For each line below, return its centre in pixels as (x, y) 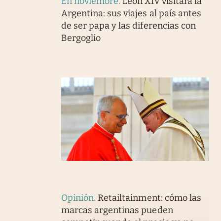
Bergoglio (81, 38)
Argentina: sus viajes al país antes (131, 14)
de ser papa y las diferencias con (128, 26)
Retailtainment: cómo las (149, 198)
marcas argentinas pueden (117, 210)
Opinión (77, 198)
